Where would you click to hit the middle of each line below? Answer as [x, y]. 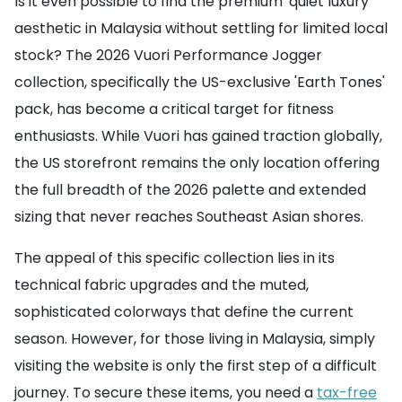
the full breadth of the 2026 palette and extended [190, 190]
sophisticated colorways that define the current [184, 312]
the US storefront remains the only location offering [197, 163]
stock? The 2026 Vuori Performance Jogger [168, 56]
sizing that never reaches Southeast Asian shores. [189, 217]
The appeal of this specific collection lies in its [175, 258]
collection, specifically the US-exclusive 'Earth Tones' [200, 83]
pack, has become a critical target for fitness [174, 109]
